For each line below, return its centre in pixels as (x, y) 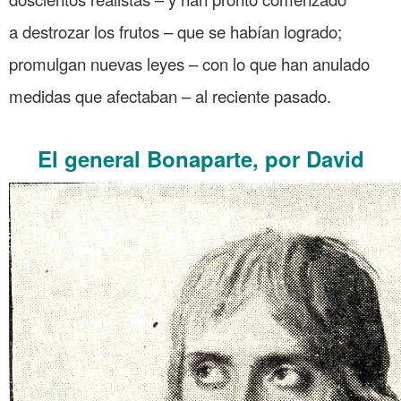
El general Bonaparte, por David (200, 158)
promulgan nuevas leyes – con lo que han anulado (189, 63)
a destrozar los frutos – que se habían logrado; (180, 31)
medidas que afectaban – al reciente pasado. (170, 95)
